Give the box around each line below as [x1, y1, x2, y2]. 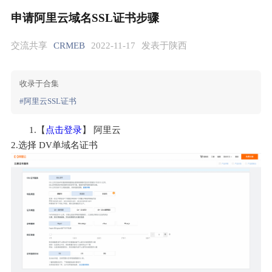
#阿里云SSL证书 [19, 97, 76, 106]
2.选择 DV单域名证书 [11, 140, 98, 150]
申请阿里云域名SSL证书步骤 [11, 12, 159, 24]
